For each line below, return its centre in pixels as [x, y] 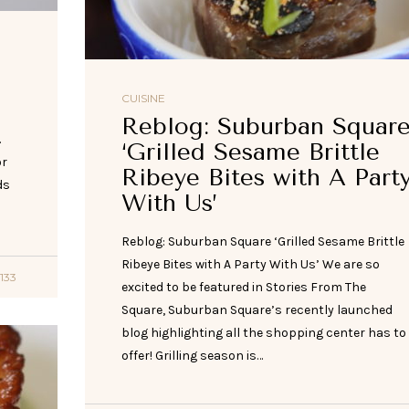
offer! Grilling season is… [192, 356]
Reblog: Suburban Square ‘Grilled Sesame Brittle [262, 242]
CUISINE [143, 99]
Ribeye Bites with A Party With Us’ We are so [250, 265]
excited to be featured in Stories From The [243, 288]
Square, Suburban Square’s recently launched [257, 310]
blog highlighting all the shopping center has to [263, 333]
